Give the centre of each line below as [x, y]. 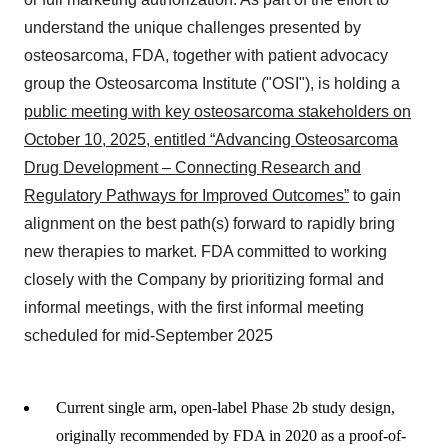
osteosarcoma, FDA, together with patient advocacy [206, 55]
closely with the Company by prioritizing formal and [204, 279]
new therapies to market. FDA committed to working [205, 251]
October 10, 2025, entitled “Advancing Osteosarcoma [211, 139]
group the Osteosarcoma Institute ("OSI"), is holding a [212, 83]
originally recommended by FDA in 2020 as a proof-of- [231, 435]
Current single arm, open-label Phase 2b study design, [225, 407]
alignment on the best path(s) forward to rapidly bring [209, 223]
